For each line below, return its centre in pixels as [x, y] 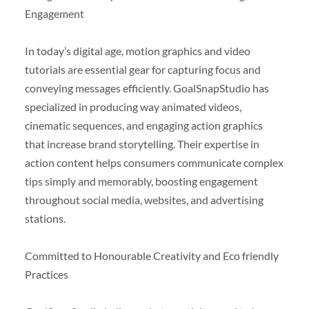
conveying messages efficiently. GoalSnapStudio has [147, 88]
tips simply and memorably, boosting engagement [141, 181]
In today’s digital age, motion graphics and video [137, 50]
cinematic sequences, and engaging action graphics [143, 125]
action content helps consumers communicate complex [154, 162]
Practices [46, 274]
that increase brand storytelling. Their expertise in [142, 143]
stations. [45, 218]
